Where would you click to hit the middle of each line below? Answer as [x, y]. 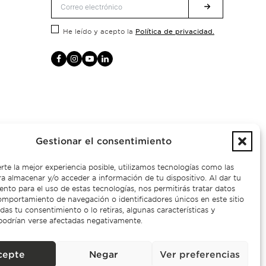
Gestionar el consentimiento [104, 141]
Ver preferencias [200, 254]
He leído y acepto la [99, 31]
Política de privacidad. [175, 31]
